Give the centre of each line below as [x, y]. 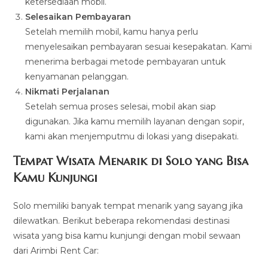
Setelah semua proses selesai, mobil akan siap [121, 107]
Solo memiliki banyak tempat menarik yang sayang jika [128, 206]
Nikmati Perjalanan [68, 92]
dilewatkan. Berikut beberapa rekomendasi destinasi [122, 221]
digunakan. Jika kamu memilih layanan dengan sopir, [135, 122]
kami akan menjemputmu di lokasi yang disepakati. [132, 137]
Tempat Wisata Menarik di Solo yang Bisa [131, 162]
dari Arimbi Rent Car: [56, 251]
